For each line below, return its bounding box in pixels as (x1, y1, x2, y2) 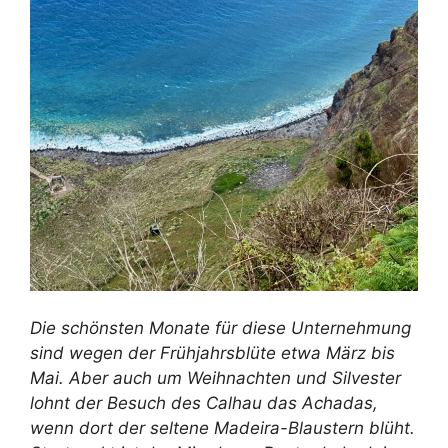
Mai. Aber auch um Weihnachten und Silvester (30, 368, 401, 389)
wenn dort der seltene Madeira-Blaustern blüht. (30, 418, 415, 439)
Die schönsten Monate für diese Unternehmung (30, 318, 411, 339)
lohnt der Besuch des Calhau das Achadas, (30, 393, 378, 414)
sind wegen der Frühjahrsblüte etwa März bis (30, 343, 395, 364)
